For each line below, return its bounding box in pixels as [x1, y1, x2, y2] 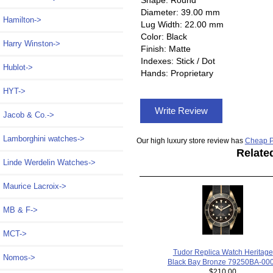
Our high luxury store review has [136, 136, 245, 145]
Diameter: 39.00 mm [140, 7, 220, 17]
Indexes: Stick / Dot [140, 55, 215, 66]
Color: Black [140, 31, 187, 41]
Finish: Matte [140, 43, 191, 54]
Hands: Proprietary [140, 68, 213, 78]
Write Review [152, 105, 210, 116]
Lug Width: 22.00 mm [140, 19, 224, 29]
